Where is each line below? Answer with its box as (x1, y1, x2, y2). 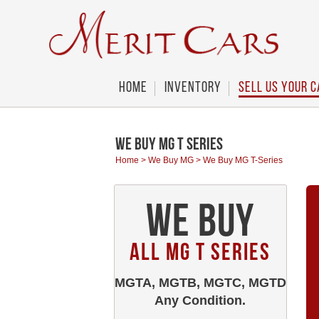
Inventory (164, 80, 221, 95)
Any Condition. (155, 293, 246, 308)
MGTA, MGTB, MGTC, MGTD (114, 276, 286, 290)
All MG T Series (130, 241, 271, 266)
